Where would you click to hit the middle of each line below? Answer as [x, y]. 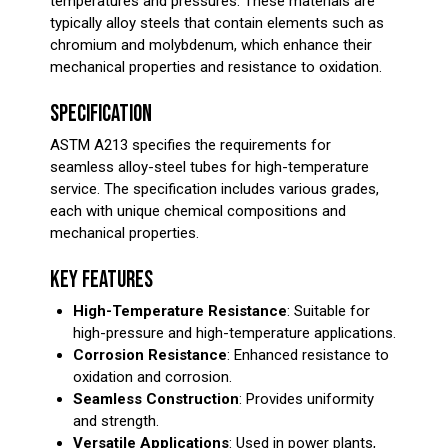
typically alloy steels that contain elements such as [217, 23]
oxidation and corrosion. [152, 376]
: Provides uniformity [306, 398]
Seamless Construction [155, 398]
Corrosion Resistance [149, 354]
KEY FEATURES [101, 280]
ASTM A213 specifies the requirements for [190, 145]
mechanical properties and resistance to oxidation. [216, 67]
